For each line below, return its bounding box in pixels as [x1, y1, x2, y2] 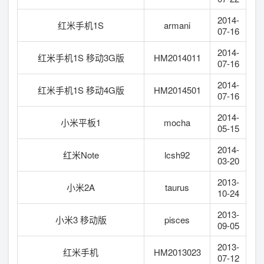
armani [164, 18, 191, 31]
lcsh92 [164, 148, 190, 161]
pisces [164, 213, 190, 226]
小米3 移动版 [55, 213, 107, 226]
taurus [165, 180, 190, 193]
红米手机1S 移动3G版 [37, 51, 124, 64]
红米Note [62, 148, 99, 161]
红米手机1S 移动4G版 [37, 83, 124, 96]
